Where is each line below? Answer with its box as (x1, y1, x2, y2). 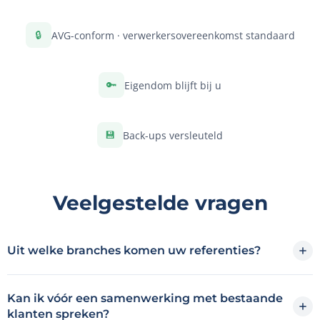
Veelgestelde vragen (52, 191, 268, 216)
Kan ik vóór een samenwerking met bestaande (7, 291, 283, 306)
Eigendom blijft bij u (124, 78, 221, 92)
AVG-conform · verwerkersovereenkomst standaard (51, 28, 295, 42)
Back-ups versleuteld (123, 128, 223, 142)
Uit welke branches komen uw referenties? (7, 244, 261, 258)
